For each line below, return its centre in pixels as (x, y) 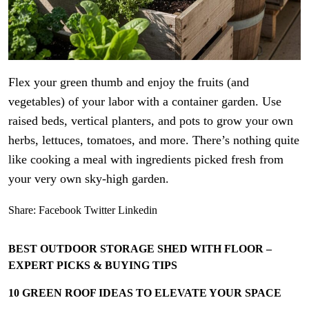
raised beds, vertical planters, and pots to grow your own (151, 120)
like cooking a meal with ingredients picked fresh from (146, 159)
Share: (22, 210)
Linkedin (138, 210)
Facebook (60, 210)
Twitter (100, 210)
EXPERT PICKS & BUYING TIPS (93, 265)
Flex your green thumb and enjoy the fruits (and (129, 82)
